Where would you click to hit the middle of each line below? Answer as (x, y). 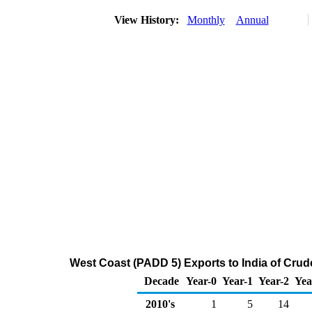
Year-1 (237, 281)
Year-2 (274, 281)
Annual (252, 20)
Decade (162, 281)
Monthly (206, 20)
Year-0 (201, 281)
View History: (148, 20)
